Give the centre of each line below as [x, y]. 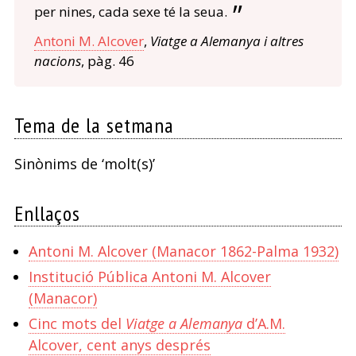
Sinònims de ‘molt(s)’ [84, 163]
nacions [57, 61]
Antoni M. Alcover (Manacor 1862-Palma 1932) [183, 251]
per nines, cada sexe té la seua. [130, 12]
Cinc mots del [77, 324]
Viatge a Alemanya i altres [226, 41]
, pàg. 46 [107, 61]
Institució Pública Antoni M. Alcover [149, 277]
